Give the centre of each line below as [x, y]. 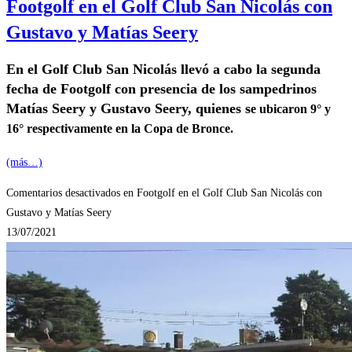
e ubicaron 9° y [291, 108]
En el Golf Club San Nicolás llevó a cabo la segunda [163, 69]
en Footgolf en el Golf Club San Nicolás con [221, 192]
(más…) [24, 162]
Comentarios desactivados [63, 192]
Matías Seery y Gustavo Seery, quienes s [128, 108]
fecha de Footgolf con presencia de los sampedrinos [161, 88]
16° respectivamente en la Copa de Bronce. [125, 128]
